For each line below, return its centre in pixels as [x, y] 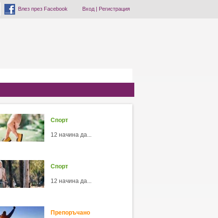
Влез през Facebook [43, 9]
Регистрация [114, 9]
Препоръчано [70, 213]
